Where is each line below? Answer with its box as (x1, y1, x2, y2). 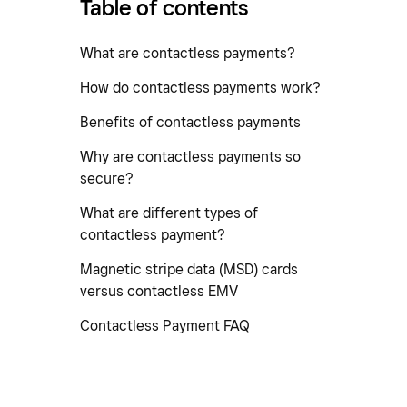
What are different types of (80, 203, 258, 222)
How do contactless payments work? (80, 78, 321, 96)
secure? (80, 169, 134, 187)
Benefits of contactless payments (80, 113, 301, 131)
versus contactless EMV (80, 282, 238, 300)
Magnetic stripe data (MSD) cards (80, 260, 298, 278)
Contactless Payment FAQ (80, 316, 250, 334)
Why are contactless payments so (80, 147, 301, 165)
